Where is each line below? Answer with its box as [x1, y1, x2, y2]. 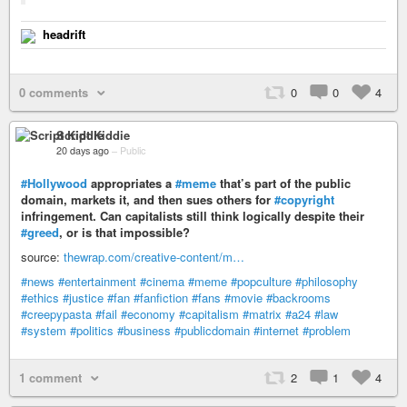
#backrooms [266, 288, 331, 306]
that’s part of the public [216, 174, 351, 192]
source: [21, 247, 64, 265]
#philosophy [295, 272, 358, 290]
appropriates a [87, 174, 175, 192]
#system [21, 321, 66, 339]
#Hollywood [21, 174, 87, 192]
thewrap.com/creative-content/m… [64, 247, 244, 265]
